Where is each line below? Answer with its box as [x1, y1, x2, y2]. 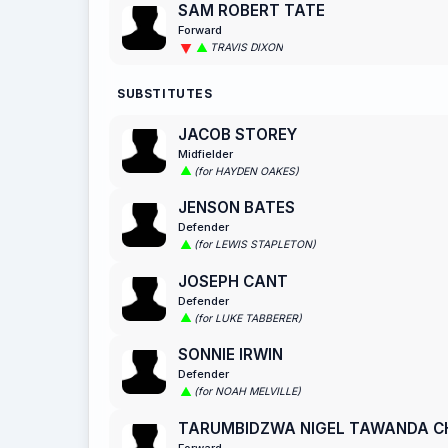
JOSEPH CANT [178, 271, 288, 291]
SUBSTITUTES [117, 85, 213, 101]
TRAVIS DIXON [210, 41, 283, 55]
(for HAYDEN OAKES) [194, 164, 299, 178]
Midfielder [178, 146, 233, 161]
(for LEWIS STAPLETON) [194, 238, 316, 252]
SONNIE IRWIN [178, 345, 283, 365]
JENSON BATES [178, 198, 295, 218]
